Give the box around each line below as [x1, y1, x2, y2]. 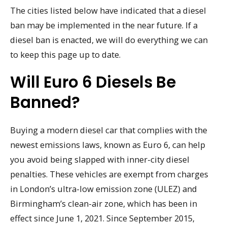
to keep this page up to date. [10, 49, 121, 61]
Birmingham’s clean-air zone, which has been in [10, 197, 197, 209]
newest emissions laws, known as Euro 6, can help [10, 138, 205, 150]
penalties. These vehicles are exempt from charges [10, 168, 208, 180]
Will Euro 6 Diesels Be [10, 70, 176, 93]
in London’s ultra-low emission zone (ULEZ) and [10, 182, 197, 195]
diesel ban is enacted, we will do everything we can [10, 34, 208, 46]
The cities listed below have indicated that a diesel [10, 5, 206, 17]
